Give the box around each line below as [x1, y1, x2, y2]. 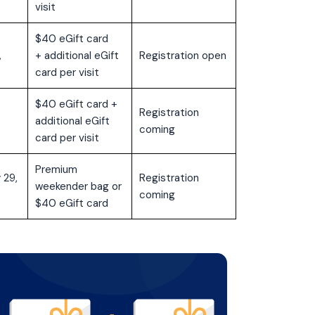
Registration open [139, 49, 226, 63]
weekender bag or [34, 179, 122, 194]
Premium [34, 162, 77, 177]
